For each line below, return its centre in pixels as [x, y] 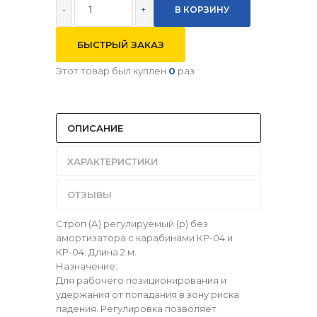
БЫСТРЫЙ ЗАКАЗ [121, 45]
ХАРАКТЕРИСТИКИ [113, 161]
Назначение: [87, 266]
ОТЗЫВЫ [90, 195]
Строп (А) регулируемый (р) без [132, 224]
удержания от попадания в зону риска [148, 294]
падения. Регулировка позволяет [136, 309]
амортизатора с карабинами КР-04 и [144, 238]
